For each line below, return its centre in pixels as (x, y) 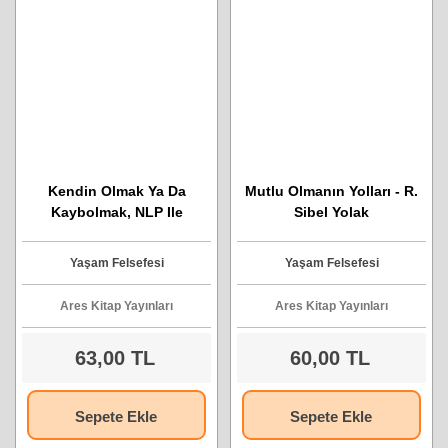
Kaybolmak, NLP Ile (116, 212)
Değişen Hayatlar (116, 233)
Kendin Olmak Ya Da (116, 191)
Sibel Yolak (331, 212)
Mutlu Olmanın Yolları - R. (331, 191)
